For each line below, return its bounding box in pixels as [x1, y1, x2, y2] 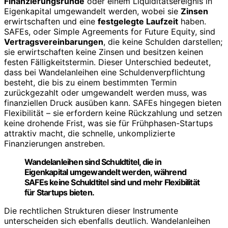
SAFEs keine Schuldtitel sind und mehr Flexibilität [24, 177, 200, 187]
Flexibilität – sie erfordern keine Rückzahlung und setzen [4, 107, 222, 118]
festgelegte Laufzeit [98, 16, 178, 26]
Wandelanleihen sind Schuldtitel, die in [24, 156, 161, 167]
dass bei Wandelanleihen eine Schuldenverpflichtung [4, 67, 205, 77]
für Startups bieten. [24, 187, 94, 197]
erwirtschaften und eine [4, 16, 98, 26]
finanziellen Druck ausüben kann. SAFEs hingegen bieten [4, 97, 221, 108]
